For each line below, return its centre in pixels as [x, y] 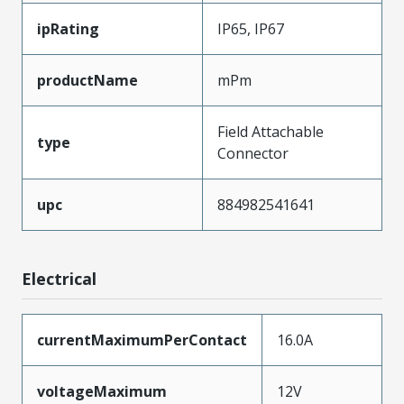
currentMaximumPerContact [142, 340]
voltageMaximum [102, 391]
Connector [253, 153]
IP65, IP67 [251, 28]
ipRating [68, 28]
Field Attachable [271, 131]
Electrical [59, 278]
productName [87, 80]
